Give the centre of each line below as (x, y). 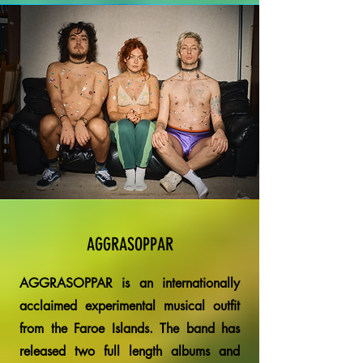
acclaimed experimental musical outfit (130, 306)
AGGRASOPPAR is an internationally (130, 283)
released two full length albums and (130, 351)
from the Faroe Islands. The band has (130, 329)
